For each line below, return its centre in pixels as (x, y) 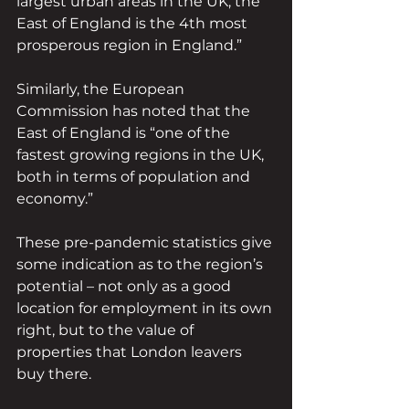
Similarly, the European (102, 89)
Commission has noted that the (135, 111)
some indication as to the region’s (142, 265)
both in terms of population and (135, 177)
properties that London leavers (131, 352)
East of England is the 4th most (134, 24)
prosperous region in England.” (129, 46)
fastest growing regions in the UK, (142, 155)
